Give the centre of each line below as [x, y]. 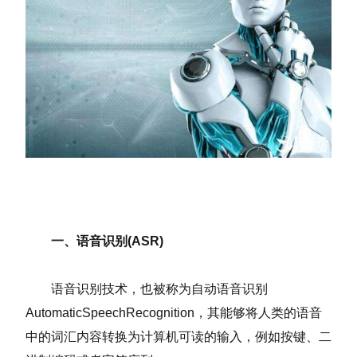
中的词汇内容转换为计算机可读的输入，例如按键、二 [178, 336]
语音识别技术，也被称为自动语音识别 [147, 288]
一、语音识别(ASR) [94, 241]
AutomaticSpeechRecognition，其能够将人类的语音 [174, 312]
